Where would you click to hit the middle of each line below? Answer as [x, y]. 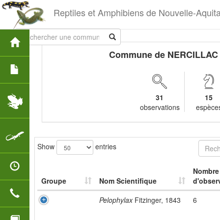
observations [160, 107]
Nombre [206, 171]
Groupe [54, 181]
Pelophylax [116, 200]
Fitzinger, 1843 [157, 200]
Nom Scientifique [128, 181]
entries [105, 146]
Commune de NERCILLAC [163, 55]
